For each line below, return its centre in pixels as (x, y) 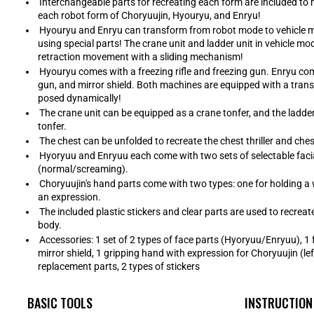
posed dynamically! (79, 98)
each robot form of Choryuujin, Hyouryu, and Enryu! (149, 16)
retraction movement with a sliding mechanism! (140, 57)
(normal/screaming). (83, 169)
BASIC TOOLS (60, 303)
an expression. (69, 197)
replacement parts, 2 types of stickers (118, 267)
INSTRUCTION (279, 303)
